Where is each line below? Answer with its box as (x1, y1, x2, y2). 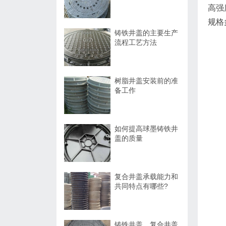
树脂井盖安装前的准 (115, 77, 178, 85)
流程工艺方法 (115, 38, 157, 46)
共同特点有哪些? (115, 182, 168, 190)
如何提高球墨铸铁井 (115, 125, 178, 133)
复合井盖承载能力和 (115, 173, 178, 181)
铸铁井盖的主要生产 (115, 29, 178, 37)
